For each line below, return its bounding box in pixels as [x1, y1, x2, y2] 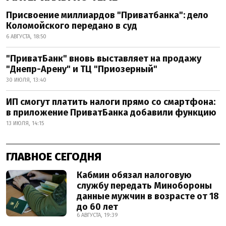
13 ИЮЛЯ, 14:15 [6, 120, 44, 127]
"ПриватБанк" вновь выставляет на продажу [6, 53, 201, 65]
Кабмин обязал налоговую [77, 169, 192, 181]
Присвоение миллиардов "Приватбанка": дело [6, 10, 208, 21]
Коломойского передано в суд [6, 20, 137, 32]
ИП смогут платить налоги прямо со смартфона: [6, 96, 215, 108]
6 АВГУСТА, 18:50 [6, 33, 46, 40]
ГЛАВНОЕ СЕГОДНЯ [6, 150, 101, 164]
